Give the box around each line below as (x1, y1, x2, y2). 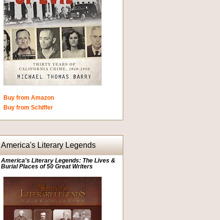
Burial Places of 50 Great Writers (1, 163, 93, 170)
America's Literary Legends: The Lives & (1, 157, 115, 164)
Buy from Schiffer (3, 104, 53, 111)
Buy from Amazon (3, 94, 54, 101)
